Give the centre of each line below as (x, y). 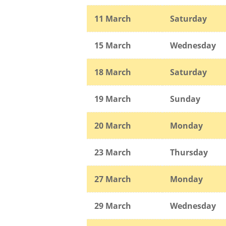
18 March (113, 72)
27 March (113, 179)
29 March (113, 206)
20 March (113, 125)
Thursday (189, 152)
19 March (113, 99)
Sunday (185, 99)
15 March (113, 45)
